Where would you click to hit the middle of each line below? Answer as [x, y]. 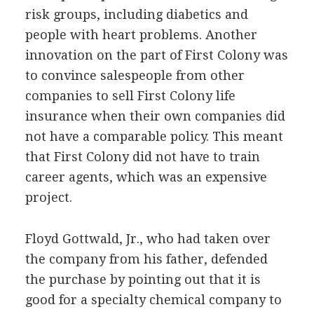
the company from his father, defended [146, 259]
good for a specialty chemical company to [153, 300]
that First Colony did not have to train [142, 157]
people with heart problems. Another [141, 35]
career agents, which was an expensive [146, 177]
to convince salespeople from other [135, 75]
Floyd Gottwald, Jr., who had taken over [148, 239]
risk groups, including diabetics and [136, 14]
